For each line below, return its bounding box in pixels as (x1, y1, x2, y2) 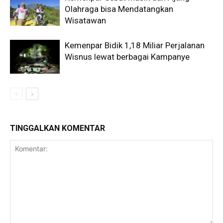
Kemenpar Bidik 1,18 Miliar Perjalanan (65, 40, 205, 50)
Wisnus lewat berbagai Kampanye (65, 51, 190, 62)
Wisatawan (65, 15, 106, 25)
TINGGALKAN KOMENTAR (10, 123, 105, 133)
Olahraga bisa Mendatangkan (65, 3, 173, 14)
